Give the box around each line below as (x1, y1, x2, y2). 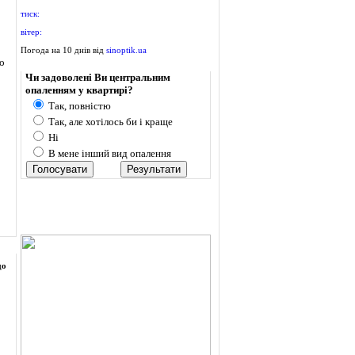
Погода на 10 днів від (21, 45, 106, 55)
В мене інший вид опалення (46, 147, 171, 159)
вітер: (21, 27, 42, 36)
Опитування (25, 59, 79, 71)
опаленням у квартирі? (25, 84, 133, 96)
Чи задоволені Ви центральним (25, 71, 170, 83)
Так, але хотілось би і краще (46, 116, 173, 128)
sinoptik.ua (106, 45, 147, 55)
